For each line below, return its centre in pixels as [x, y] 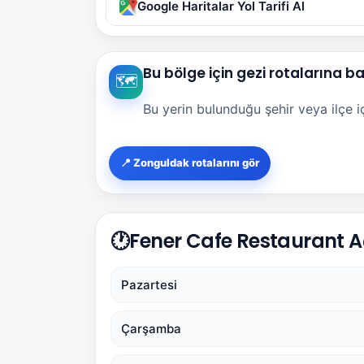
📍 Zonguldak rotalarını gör [190, 163]
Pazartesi [149, 284]
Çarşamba [151, 328]
